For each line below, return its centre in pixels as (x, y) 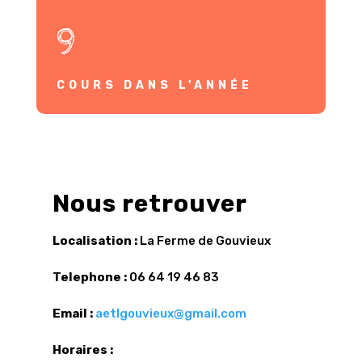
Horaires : (82, 350)
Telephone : (89, 278)
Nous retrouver (149, 204)
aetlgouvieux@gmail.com (170, 314)
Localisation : (95, 241)
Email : (74, 314)
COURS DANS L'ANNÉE (154, 86)
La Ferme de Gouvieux (204, 241)
